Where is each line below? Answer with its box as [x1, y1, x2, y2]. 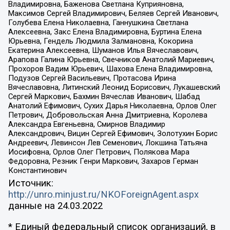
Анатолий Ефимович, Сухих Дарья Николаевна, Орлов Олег [8, 101, 217, 110]
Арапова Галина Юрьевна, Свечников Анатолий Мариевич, [8, 54, 215, 64]
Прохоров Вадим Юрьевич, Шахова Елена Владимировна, [8, 64, 213, 73]
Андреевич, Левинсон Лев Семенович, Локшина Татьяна [8, 138, 207, 147]
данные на [8, 200, 57, 212]
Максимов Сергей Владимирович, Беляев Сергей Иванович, [8, 8, 219, 18]
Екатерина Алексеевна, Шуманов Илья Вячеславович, [8, 45, 199, 55]
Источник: [8, 178, 53, 189]
